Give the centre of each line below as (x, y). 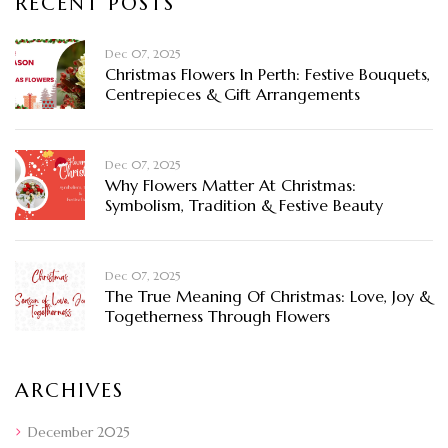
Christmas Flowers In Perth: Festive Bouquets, (267, 74)
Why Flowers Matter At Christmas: (230, 185)
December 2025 (79, 432)
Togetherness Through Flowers (217, 316)
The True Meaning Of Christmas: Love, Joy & (268, 296)
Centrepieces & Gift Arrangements (232, 94)
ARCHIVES (69, 391)
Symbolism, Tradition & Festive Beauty (244, 205)
